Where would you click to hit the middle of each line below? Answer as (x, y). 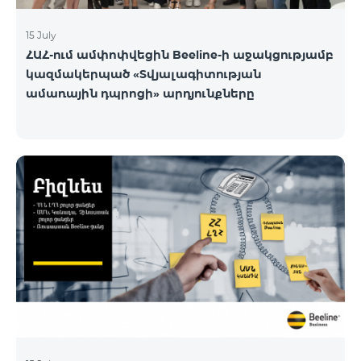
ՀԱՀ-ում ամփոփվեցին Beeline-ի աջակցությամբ (180, 54)
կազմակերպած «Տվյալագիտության (143, 74)
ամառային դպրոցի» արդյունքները (140, 93)
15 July (41, 35)
